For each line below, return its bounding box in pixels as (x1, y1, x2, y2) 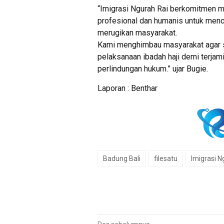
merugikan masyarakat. (97, 28, 177, 38)
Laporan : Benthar (97, 83, 157, 93)
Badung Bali (103, 154, 140, 163)
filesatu (154, 154, 177, 163)
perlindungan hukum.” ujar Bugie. (97, 64, 208, 74)
